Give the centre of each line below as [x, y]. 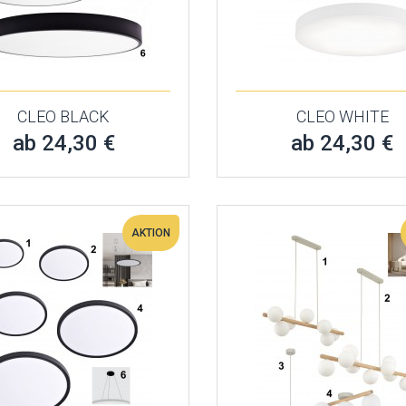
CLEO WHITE [342, 116]
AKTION [150, 233]
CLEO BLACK [64, 116]
